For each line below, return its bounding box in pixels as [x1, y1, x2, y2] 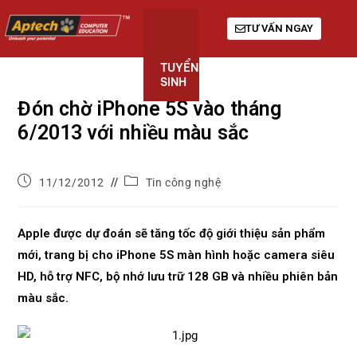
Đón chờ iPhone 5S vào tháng [18, 97, 282, 120]
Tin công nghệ [145, 176, 222, 189]
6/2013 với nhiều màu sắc [18, 121, 249, 144]
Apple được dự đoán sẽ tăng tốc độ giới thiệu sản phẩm [18, 226, 326, 241]
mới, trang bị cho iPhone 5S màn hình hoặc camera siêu [18, 248, 335, 262]
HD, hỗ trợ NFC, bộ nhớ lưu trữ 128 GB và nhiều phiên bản [18, 269, 339, 284]
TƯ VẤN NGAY [245, 22, 314, 34]
